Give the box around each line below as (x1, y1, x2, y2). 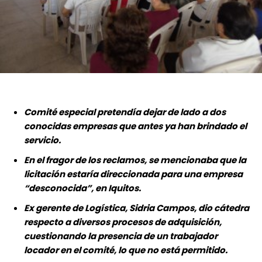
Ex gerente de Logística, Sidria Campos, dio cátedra (24, 202, 249, 215)
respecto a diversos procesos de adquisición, (24, 216, 222, 229)
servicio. (24, 134, 61, 147)
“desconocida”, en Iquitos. (24, 182, 141, 195)
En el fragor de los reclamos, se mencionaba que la (24, 154, 246, 167)
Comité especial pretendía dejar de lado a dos (24, 106, 226, 119)
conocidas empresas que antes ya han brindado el (24, 120, 247, 133)
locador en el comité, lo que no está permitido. (24, 244, 227, 257)
